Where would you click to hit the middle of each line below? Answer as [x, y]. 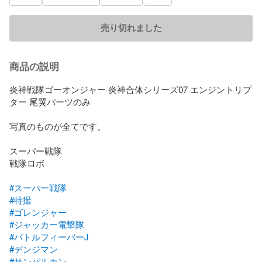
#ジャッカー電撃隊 [47, 224]
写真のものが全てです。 [58, 126]
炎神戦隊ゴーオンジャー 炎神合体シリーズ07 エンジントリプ [130, 89]
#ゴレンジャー [38, 212]
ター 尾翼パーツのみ [50, 101]
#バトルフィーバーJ [49, 236]
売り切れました [131, 28]
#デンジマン [34, 249]
